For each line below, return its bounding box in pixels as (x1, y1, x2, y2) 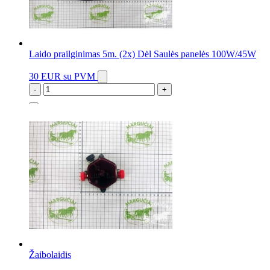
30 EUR (29, 71, 63, 82)
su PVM (63, 71, 95, 82)
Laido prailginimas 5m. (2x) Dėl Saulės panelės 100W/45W (29, 49, 256, 60)
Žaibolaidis (29, 250, 71, 260)
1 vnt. (29, 107, 51, 118)
